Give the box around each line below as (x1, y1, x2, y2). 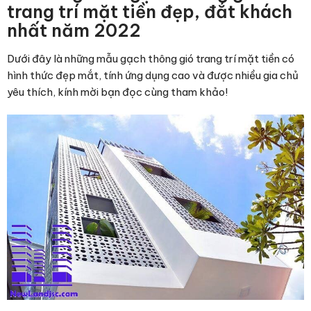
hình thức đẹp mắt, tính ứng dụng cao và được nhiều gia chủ (7, 68, 299, 82)
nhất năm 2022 (7, 19, 141, 42)
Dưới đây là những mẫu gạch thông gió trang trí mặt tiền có (7, 51, 294, 65)
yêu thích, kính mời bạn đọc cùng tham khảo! (7, 85, 228, 99)
